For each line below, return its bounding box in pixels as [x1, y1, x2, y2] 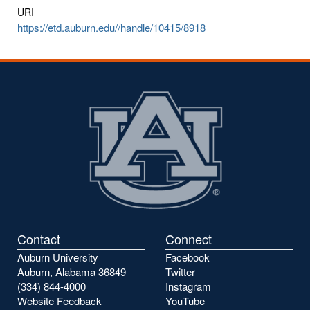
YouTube [165, 293, 205, 309]
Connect [165, 230, 212, 248]
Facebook [165, 250, 210, 265]
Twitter [165, 264, 195, 280]
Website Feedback [17, 293, 102, 309]
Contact [17, 230, 60, 248]
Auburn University [17, 250, 98, 265]
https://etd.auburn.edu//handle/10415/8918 [17, 19, 206, 35]
